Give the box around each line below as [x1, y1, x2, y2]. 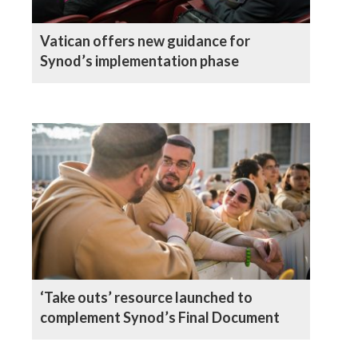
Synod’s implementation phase [40, 51, 239, 70]
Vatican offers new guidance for [40, 31, 250, 50]
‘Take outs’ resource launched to [40, 288, 253, 306]
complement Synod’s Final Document [40, 308, 280, 326]
